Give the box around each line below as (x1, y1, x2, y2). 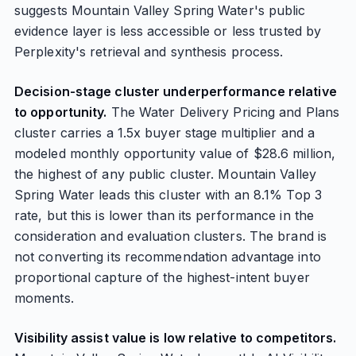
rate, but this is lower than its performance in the (14, 207, 315, 223)
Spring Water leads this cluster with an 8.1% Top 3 (14, 187, 322, 203)
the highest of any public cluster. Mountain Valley (14, 166, 316, 182)
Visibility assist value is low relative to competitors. (14, 330, 337, 346)
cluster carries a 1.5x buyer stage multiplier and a (14, 125, 315, 141)
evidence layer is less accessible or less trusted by (14, 23, 322, 39)
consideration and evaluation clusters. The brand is (14, 228, 327, 244)
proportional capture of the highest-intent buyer (14, 269, 310, 285)
